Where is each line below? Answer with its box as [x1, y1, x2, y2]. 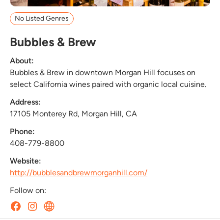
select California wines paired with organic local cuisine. [10, 79, 206, 89]
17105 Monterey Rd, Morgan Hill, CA [10, 109, 137, 118]
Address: [10, 97, 41, 107]
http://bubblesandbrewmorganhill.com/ [10, 167, 147, 177]
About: [10, 55, 34, 65]
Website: [10, 156, 41, 165]
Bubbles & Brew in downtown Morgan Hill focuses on [10, 67, 195, 77]
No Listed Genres [15, 14, 69, 23]
